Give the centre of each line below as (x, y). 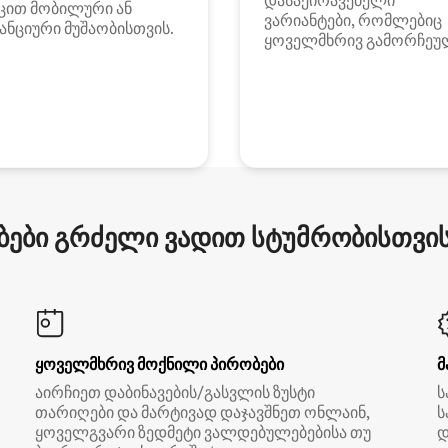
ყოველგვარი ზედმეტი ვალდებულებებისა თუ (202, 432)
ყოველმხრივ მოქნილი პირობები (159, 364)
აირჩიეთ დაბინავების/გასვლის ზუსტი (174, 392)
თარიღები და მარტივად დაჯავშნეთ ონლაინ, (202, 412)
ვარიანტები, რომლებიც (353, 20)
